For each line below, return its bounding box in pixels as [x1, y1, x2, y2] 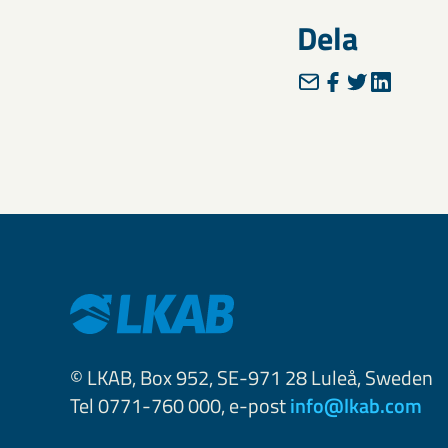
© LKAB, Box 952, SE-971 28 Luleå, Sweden [70, 362, 433, 393]
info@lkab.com [290, 390, 422, 421]
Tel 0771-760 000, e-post [70, 390, 290, 421]
